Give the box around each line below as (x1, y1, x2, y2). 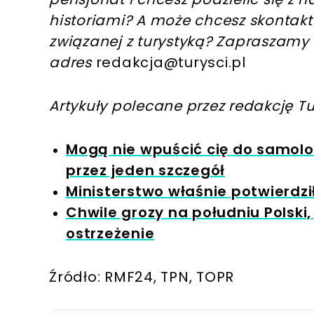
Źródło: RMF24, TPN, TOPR (49, 266, 234, 287)
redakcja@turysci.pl (95, 52, 246, 72)
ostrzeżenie (66, 223, 155, 243)
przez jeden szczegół (66, 160, 225, 180)
